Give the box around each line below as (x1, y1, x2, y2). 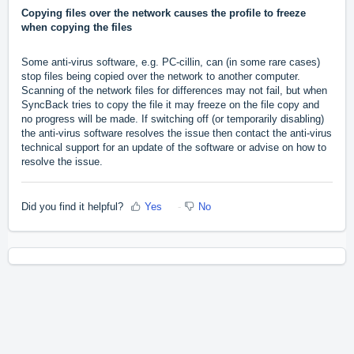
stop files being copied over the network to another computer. (21, 70, 300, 83)
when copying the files (21, 21, 132, 34)
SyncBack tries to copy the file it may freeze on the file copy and (21, 99, 319, 111)
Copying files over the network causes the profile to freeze (21, 7, 306, 20)
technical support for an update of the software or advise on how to (21, 141, 326, 154)
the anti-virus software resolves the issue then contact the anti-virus (21, 127, 332, 140)
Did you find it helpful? (21, 200, 123, 213)
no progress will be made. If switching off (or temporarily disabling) (21, 113, 324, 126)
